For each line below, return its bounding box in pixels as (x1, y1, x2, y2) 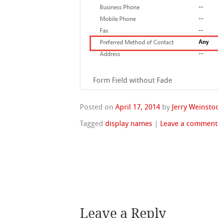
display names (105, 120, 153, 128)
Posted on (80, 104, 116, 112)
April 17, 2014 (115, 104, 161, 112)
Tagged (80, 120, 106, 128)
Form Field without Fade (93, 76, 173, 85)
